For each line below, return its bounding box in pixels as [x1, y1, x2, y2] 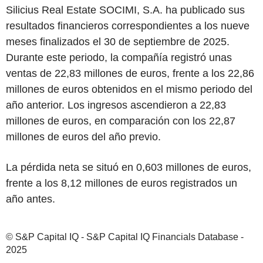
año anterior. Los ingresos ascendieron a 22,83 [6, 99, 226, 111]
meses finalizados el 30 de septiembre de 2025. [6, 36, 230, 48]
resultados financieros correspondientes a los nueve [6, 20, 249, 32]
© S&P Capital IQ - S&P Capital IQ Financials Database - [6, 232, 244, 242]
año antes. [6, 193, 55, 205]
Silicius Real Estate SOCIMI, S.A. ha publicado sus [6, 4, 245, 16]
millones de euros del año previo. [6, 131, 161, 143]
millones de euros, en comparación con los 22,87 [6, 115, 235, 127]
